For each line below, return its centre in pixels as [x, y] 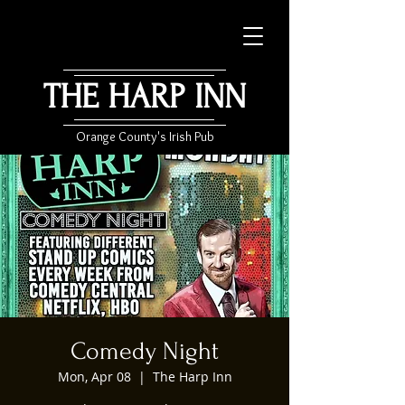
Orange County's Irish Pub [145, 137]
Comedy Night [145, 351]
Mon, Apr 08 [94, 377]
